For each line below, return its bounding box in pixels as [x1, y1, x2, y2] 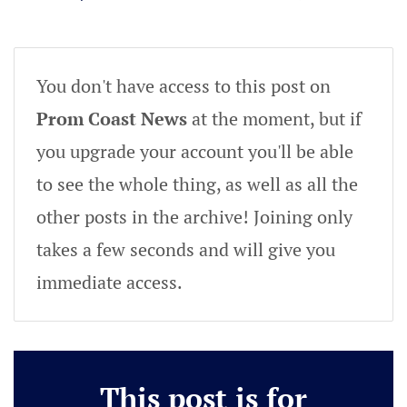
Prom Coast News [36, 105, 187, 131]
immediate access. [36, 269, 183, 294]
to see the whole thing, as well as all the [36, 171, 358, 196]
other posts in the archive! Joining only [36, 203, 352, 229]
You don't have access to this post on [36, 73, 331, 98]
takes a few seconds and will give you [36, 236, 335, 262]
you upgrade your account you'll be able [36, 138, 353, 164]
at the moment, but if [187, 105, 362, 131]
